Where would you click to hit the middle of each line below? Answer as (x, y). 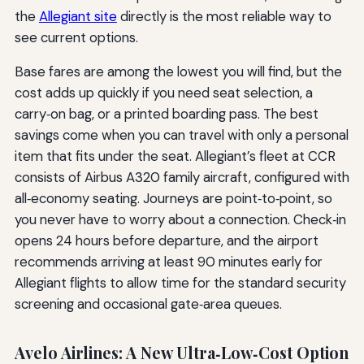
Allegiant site (78, 16)
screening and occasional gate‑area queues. (148, 303)
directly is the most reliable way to (224, 16)
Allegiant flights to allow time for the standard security (180, 282)
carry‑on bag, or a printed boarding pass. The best (166, 113)
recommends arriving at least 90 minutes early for (168, 261)
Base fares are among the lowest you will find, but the (178, 71)
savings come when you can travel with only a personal (181, 134)
